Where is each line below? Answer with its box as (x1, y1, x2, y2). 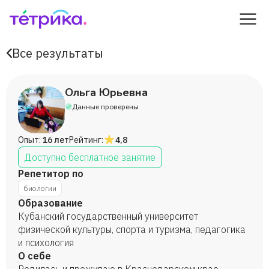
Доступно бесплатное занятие (25, 151, 156, 163)
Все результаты (12, 45, 103, 61)
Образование (18, 197, 83, 209)
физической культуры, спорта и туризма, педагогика (18, 223, 246, 235)
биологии (23, 183, 56, 193)
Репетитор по (18, 168, 83, 180)
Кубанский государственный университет (18, 210, 198, 222)
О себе (18, 250, 51, 262)
